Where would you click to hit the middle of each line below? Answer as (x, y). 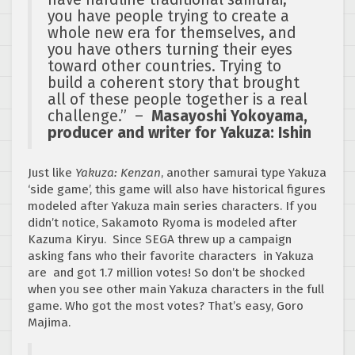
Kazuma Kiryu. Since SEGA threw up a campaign (160, 240)
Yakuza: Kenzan (118, 173)
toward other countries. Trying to (164, 67)
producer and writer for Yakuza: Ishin (179, 133)
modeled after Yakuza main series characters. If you (172, 206)
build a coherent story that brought (174, 83)
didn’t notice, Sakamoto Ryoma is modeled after (162, 223)
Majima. (49, 323)
